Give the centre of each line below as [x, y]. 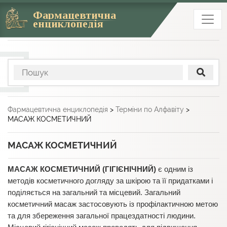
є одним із [175, 169]
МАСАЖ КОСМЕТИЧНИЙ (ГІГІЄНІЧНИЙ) [82, 169]
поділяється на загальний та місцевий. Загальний [94, 192]
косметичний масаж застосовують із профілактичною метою [113, 204]
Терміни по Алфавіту [150, 109]
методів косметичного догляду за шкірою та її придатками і [110, 181]
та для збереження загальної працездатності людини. [102, 216]
